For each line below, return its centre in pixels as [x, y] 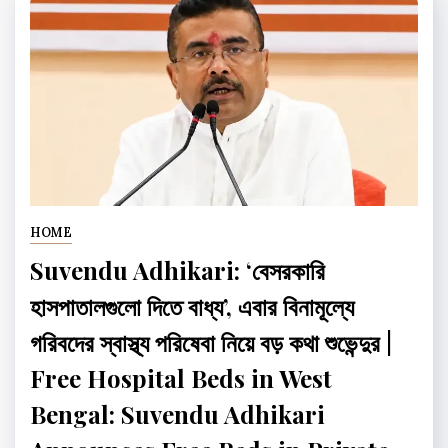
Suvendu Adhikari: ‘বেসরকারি [177, 269]
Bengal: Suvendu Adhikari [177, 413]
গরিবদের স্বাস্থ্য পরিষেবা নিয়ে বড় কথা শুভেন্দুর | [211, 341]
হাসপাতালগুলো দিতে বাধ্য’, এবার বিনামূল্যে [192, 305]
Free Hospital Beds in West [181, 377]
